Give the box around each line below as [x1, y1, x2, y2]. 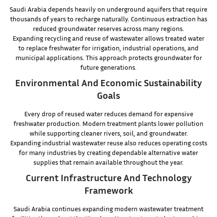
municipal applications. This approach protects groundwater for [15, 53, 202, 62]
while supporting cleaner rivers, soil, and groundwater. [29, 129, 188, 138]
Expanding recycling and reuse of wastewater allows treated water [13, 34, 204, 43]
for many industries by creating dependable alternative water [19, 148, 198, 157]
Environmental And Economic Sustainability [15, 77, 202, 89]
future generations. [80, 63, 137, 72]
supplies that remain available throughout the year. [33, 158, 184, 167]
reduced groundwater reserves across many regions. [33, 24, 184, 33]
